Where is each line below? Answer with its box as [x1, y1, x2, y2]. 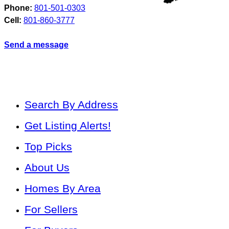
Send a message [4, 40, 68, 50]
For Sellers [25, 203, 78, 216]
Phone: [4, 4, 32, 13]
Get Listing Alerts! [25, 120, 111, 132]
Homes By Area [25, 182, 101, 195]
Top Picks [25, 141, 72, 153]
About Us [25, 162, 70, 174]
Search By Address [25, 99, 118, 111]
